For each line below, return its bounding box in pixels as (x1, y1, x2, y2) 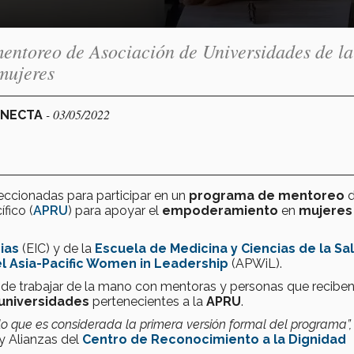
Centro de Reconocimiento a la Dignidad (82, 331, 346, 347)
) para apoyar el (68, 202, 162, 218)
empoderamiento (162, 202, 281, 218)
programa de (189, 187, 275, 203)
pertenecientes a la (92, 293, 206, 309)
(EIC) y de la (22, 240, 95, 256)
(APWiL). (232, 255, 282, 271)
